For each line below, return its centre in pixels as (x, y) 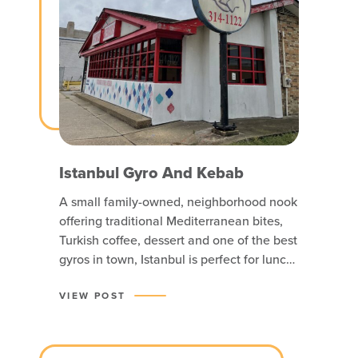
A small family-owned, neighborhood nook (178, 201)
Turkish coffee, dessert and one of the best (178, 240)
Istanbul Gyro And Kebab (151, 173)
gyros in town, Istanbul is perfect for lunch (176, 259)
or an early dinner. (110, 278)
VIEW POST (93, 295)
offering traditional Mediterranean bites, (171, 221)
